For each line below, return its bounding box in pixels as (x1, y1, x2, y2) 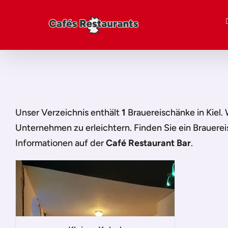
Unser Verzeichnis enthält (15, 107, 122, 118)
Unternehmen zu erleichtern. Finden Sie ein (15, 122, 193, 133)
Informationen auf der (15, 137, 106, 149)
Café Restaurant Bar (106, 137, 191, 149)
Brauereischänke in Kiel (128, 107, 221, 118)
